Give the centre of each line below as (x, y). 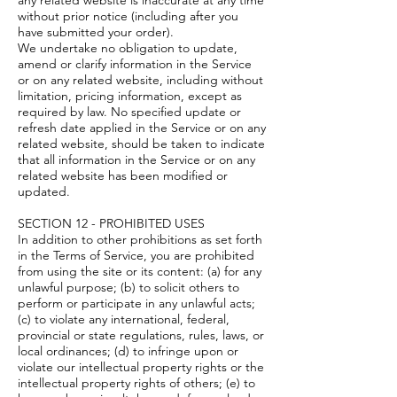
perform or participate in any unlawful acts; (136, 303)
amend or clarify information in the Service (135, 64)
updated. (46, 191)
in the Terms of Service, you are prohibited (136, 255)
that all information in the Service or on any (136, 160)
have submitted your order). (97, 32)
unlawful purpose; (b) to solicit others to (128, 287)
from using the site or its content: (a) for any (140, 271)
